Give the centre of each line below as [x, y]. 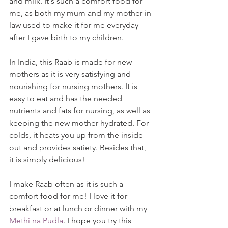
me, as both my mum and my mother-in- [81, 13]
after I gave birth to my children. [67, 37]
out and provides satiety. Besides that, [79, 147]
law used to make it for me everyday [75, 25]
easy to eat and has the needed [67, 98]
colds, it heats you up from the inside [77, 135]
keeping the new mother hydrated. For [80, 123]
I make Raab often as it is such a [67, 184]
